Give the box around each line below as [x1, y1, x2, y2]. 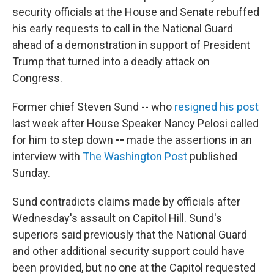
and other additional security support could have [12, 245, 245, 257]
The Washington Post [83, 150, 187, 163]
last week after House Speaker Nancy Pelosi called [12, 117, 259, 130]
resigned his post [174, 100, 259, 113]
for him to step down [12, 133, 113, 146]
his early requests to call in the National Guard [12, 22, 233, 35]
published [187, 150, 237, 163]
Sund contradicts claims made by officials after [12, 195, 240, 208]
